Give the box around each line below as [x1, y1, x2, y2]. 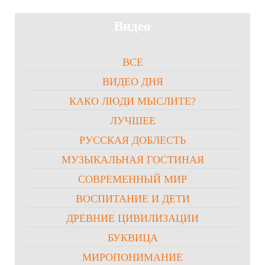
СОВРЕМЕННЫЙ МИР [78, 173, 187, 186]
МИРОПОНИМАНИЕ [82, 251, 183, 264]
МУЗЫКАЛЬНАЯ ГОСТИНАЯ [61, 154, 204, 166]
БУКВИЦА [107, 232, 158, 244]
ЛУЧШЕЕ [109, 115, 156, 127]
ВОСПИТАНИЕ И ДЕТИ [75, 193, 190, 205]
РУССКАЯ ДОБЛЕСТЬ [79, 134, 186, 147]
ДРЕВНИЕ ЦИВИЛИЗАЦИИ [66, 212, 199, 225]
